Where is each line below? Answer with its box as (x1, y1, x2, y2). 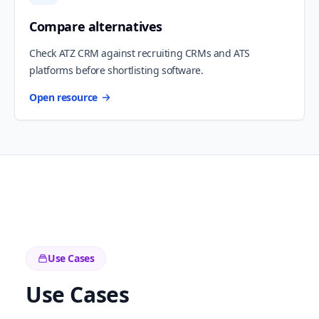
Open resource (29, 90, 98, 105)
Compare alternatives (29, 18, 162, 36)
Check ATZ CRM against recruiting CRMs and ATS (29, 46, 251, 61)
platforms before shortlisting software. (29, 63, 204, 78)
